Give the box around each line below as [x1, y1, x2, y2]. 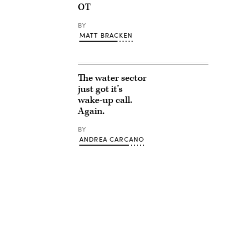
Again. [77, 105, 104, 118]
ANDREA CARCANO [79, 135, 145, 144]
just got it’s [77, 83, 123, 95]
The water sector [77, 72, 147, 84]
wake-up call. [77, 94, 132, 106]
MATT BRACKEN [79, 31, 133, 40]
